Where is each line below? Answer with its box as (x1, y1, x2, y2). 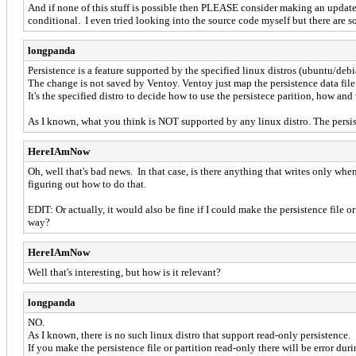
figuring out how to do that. (28, 177, 146, 190)
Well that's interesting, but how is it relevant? (28, 265, 221, 278)
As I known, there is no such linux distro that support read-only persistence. (28, 328, 350, 341)
